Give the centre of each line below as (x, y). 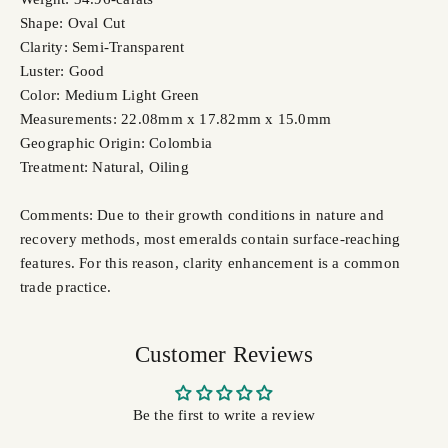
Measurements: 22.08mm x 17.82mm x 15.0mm (175, 119)
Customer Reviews (224, 355)
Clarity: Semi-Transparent (102, 47)
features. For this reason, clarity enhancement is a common (210, 263)
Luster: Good (62, 71)
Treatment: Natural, (84, 167)
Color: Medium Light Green (110, 95)
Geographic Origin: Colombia (116, 143)
